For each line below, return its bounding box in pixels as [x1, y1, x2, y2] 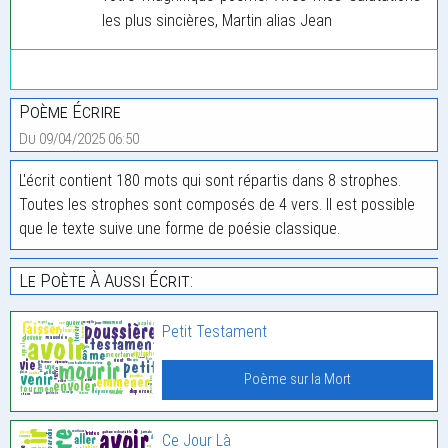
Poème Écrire [19, 99, 121, 123]
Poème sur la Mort [244, 370, 352, 388]
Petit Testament [162, 321, 268, 341]
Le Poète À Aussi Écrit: [19, 268, 193, 292]
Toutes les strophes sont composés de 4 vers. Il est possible [19, 194, 415, 214]
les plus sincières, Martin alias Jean [102, 10, 332, 30]
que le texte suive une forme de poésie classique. [19, 218, 340, 238]
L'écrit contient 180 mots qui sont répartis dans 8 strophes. [19, 170, 401, 190]
